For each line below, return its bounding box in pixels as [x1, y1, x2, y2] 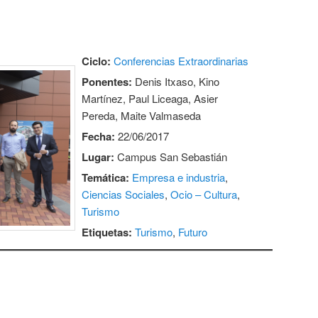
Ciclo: [82, 53, 111, 69]
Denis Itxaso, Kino [132, 73, 220, 89]
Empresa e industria [132, 169, 226, 185]
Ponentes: [82, 73, 133, 89]
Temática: [82, 169, 130, 185]
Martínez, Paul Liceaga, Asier [82, 90, 219, 106]
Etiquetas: [82, 224, 133, 240]
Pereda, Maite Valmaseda [82, 107, 202, 123]
